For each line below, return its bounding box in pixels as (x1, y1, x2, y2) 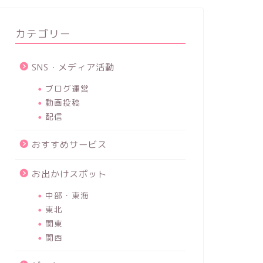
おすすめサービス (31, 139, 107, 151)
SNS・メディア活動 (31, 61, 114, 73)
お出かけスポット (31, 168, 107, 180)
